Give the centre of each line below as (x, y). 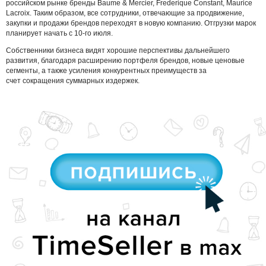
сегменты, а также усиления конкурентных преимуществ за (106, 70)
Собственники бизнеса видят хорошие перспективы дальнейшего (118, 50)
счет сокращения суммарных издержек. (74, 80)
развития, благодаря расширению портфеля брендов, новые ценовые (125, 60)
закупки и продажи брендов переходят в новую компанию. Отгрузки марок (131, 23)
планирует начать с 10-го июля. (59, 33)
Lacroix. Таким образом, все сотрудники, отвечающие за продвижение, (125, 13)
